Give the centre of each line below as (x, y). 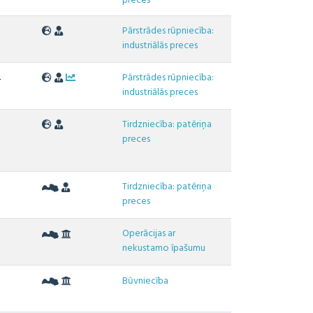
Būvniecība (146, 282)
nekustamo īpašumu (164, 249)
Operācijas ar (149, 234)
